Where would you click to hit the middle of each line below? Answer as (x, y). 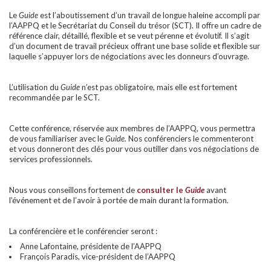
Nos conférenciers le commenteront (191, 138)
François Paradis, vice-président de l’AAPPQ (98, 256)
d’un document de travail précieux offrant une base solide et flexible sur (135, 46)
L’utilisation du (35, 87)
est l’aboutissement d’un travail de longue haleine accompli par (149, 15)
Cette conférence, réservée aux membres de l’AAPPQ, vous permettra (132, 128)
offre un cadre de (231, 25)
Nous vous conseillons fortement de (73, 190)
